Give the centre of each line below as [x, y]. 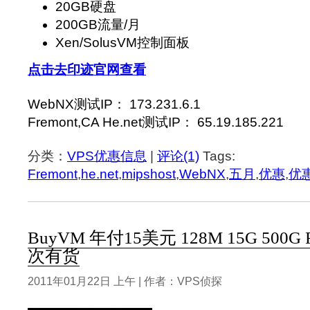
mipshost [149, 174]
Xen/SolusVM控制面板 [122, 43]
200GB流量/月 [98, 25]
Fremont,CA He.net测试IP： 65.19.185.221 [156, 122]
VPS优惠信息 [107, 156]
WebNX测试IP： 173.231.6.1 [114, 104]
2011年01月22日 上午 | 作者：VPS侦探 [125, 281]
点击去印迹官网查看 [87, 70]
